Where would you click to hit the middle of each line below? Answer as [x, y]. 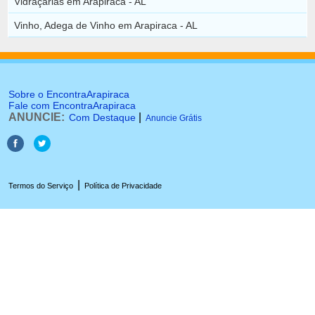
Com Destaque [102, 117]
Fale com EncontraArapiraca [72, 105]
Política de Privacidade [123, 186]
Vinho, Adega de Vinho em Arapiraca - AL [106, 25]
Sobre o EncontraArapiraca [69, 94]
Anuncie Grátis [174, 118]
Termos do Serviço [41, 186]
